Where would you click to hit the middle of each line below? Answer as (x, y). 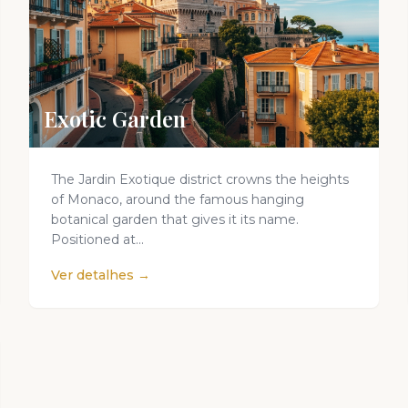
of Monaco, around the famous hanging (178, 199)
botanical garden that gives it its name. (175, 219)
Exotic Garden (115, 118)
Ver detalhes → (101, 275)
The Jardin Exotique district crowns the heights (200, 179)
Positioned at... (97, 240)
